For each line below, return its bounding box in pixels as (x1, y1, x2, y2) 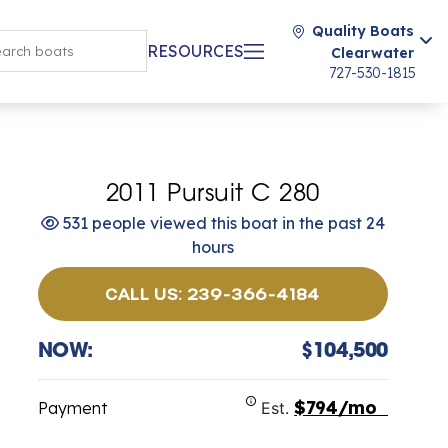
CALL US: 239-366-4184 (105, 284, 321, 303)
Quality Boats (312, 22, 414, 40)
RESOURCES (147, 41, 244, 61)
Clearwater (331, 44, 414, 62)
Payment (37, 398, 107, 418)
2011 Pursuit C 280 (105, 183, 320, 207)
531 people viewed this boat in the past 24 (58, 213, 385, 233)
